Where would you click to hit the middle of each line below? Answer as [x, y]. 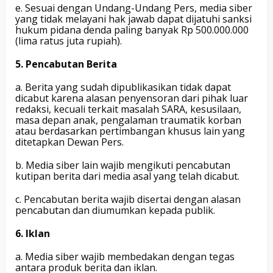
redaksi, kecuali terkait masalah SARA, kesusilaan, [128, 109]
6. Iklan [33, 233]
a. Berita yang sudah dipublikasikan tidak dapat [123, 87]
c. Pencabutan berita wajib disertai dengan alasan [128, 199]
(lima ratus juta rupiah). [69, 41]
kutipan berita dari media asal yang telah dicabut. [127, 176]
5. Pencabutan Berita [66, 64]
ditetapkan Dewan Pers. [69, 142]
